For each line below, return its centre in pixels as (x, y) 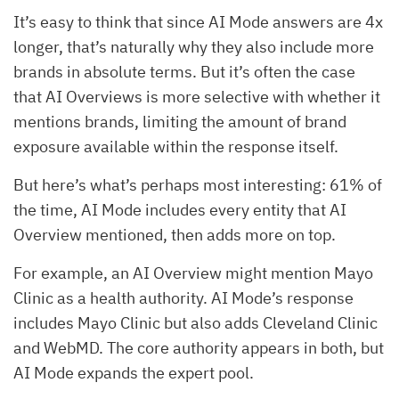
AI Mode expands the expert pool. (134, 372)
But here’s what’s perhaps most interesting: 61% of (198, 184)
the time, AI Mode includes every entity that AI (180, 209)
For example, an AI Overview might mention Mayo (193, 273)
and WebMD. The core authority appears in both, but (199, 347)
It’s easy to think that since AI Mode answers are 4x (198, 21)
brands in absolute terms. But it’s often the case (184, 71)
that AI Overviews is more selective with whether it (197, 96)
